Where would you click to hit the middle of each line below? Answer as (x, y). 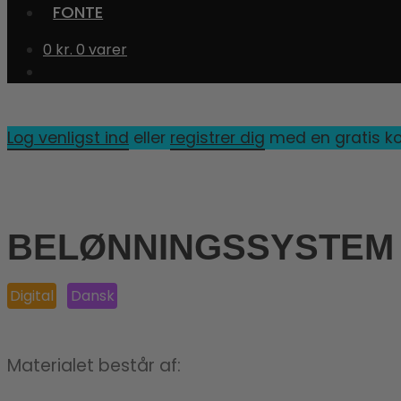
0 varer (102, 50)
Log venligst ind (68, 138)
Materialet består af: (94, 366)
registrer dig (218, 138)
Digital (32, 296)
